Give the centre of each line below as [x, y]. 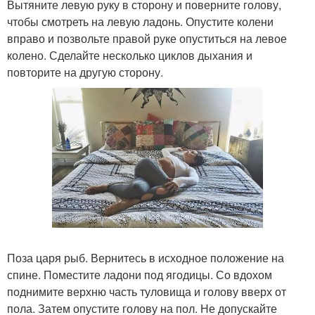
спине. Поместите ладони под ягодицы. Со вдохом [140, 274]
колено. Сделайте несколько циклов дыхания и [130, 55]
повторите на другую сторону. [85, 72]
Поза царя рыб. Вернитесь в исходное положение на [146, 257]
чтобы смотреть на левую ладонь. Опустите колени [140, 21]
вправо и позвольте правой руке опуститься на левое [147, 38]
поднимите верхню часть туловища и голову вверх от [147, 291]
